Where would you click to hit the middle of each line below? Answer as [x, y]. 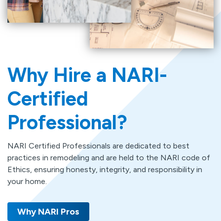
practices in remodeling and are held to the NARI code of [109, 157]
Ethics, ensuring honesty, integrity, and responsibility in [105, 169]
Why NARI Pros [48, 211]
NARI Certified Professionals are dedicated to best [98, 146]
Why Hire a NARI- [87, 75]
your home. [28, 181]
